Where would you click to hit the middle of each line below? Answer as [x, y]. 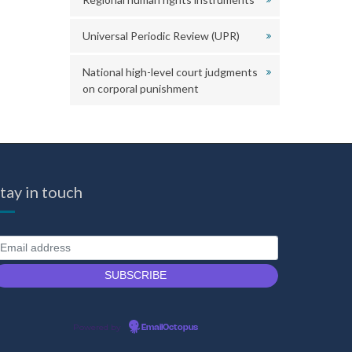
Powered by [98, 327]
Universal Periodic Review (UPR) [161, 36]
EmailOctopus [169, 328]
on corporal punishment [140, 88]
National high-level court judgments [170, 72]
